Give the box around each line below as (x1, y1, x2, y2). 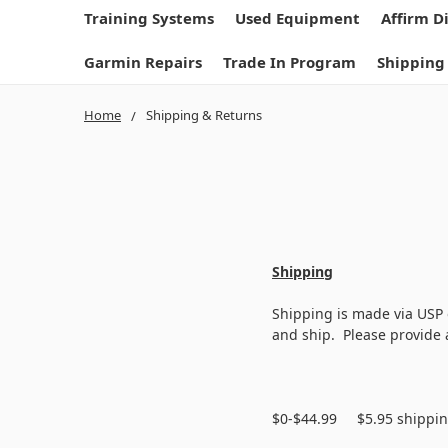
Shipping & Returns (146, 105, 262, 124)
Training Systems (84, 7, 214, 28)
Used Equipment (235, 7, 360, 28)
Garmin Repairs (84, 51, 202, 72)
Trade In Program (223, 51, 356, 72)
